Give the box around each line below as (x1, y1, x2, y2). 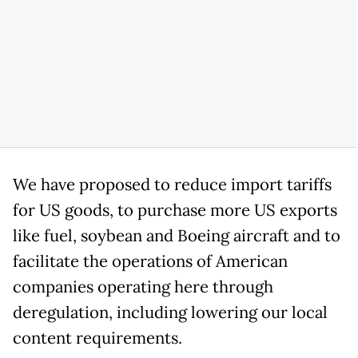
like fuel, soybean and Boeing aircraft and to (13, 225, 340, 247)
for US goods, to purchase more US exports (13, 200, 337, 221)
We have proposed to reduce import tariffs (13, 174, 332, 196)
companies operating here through (13, 276, 273, 298)
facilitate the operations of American (13, 251, 288, 272)
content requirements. (13, 328, 182, 349)
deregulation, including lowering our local (13, 302, 328, 324)
